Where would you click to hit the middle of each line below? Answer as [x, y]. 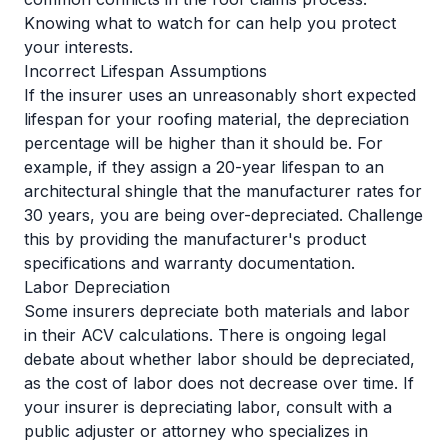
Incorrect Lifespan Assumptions [145, 71]
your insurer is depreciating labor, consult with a [208, 407]
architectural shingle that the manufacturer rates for [223, 191]
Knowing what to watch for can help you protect [210, 23]
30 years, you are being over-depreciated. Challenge [223, 215]
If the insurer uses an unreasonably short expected [220, 95]
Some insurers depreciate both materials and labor [217, 311]
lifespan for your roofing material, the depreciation [216, 119]
